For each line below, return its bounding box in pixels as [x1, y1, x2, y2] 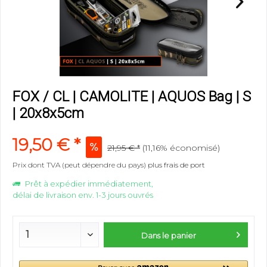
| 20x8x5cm [13, 104, 84, 122]
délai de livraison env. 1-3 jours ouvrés [13, 190, 153, 200]
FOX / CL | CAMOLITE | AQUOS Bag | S [13, 88, 251, 105]
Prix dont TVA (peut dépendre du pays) [13, 160, 148, 169]
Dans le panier [141, 230, 197, 240]
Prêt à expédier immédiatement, [23, 178, 153, 188]
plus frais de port [148, 160, 205, 169]
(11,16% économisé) [142, 142, 220, 153]
